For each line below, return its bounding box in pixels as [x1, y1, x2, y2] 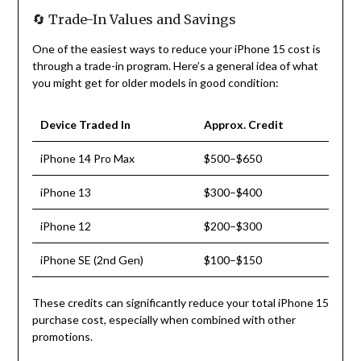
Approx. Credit [203, 118, 284, 132]
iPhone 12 [39, 219, 91, 234]
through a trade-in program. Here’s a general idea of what [31, 59, 318, 73]
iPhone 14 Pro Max [39, 151, 135, 166]
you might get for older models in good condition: [31, 76, 279, 90]
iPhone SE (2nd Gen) [39, 253, 143, 268]
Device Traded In [39, 118, 131, 132]
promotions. [31, 330, 93, 344]
